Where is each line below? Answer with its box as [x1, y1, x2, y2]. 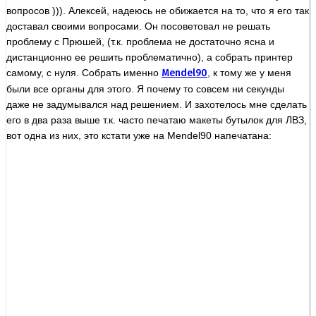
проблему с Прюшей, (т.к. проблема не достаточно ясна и [6, 35, 274, 47]
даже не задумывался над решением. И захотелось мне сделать [6, 98, 307, 110]
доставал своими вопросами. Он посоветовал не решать [6, 20, 270, 32]
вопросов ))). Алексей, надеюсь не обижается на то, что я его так [6, 4, 309, 16]
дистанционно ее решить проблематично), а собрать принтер [6, 51, 293, 63]
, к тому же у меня [207, 66, 291, 78]
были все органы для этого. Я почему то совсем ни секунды [6, 83, 284, 95]
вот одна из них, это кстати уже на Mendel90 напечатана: [6, 129, 272, 141]
